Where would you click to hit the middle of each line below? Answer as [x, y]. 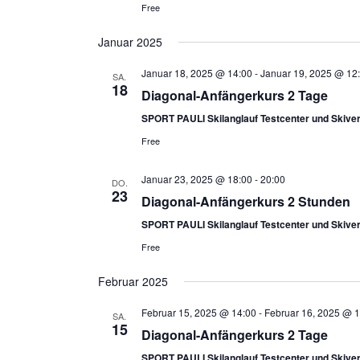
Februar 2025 [133, 281]
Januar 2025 [130, 42]
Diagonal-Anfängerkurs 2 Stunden [245, 201]
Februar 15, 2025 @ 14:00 [198, 312]
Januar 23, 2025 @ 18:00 [196, 179]
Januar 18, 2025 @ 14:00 [196, 73]
